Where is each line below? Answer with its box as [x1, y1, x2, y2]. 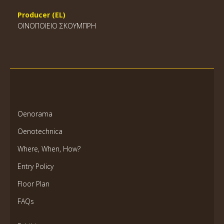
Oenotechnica [17, 126, 62, 136]
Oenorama [17, 109, 52, 118]
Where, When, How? [17, 144, 80, 153]
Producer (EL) [17, 10, 65, 19]
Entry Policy [17, 161, 53, 171]
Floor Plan [17, 179, 49, 188]
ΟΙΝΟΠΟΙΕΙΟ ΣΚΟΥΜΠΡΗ [17, 21, 96, 30]
